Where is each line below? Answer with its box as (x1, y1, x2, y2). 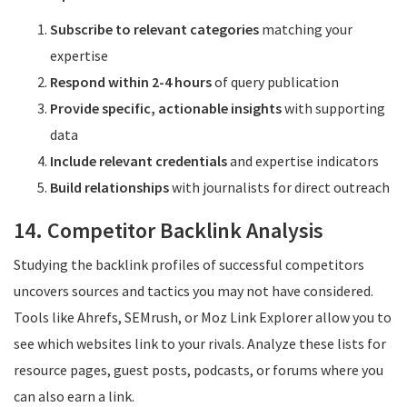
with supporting (282, 99, 385, 117)
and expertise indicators (227, 152, 379, 170)
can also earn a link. (14, 387, 134, 405)
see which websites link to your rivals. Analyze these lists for (14, 334, 386, 352)
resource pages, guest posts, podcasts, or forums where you (14, 361, 383, 379)
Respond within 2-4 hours (50, 73, 212, 91)
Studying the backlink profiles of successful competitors (14, 255, 364, 273)
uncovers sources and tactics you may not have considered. (14, 282, 373, 300)
